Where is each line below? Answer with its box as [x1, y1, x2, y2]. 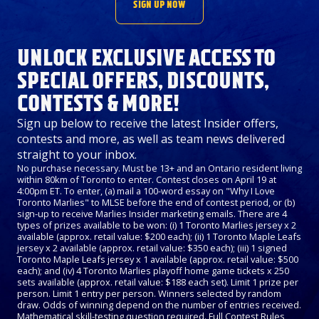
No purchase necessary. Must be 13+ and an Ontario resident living [17, 162, 302, 175]
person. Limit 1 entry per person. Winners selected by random [17, 287, 281, 300]
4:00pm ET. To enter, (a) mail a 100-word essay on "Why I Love [17, 184, 275, 198]
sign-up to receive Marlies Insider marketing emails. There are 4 [17, 207, 287, 221]
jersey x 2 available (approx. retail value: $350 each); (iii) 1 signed [17, 241, 287, 255]
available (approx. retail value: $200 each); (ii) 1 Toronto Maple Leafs [17, 230, 301, 244]
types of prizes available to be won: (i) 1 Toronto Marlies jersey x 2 [17, 219, 296, 232]
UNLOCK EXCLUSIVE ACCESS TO [17, 44, 276, 73]
